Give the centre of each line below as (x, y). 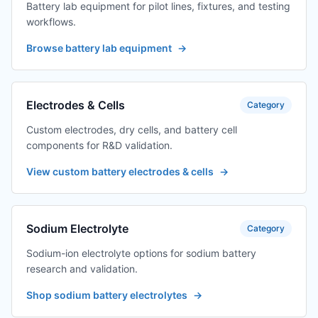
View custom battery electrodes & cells (120, 172)
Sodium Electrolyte (77, 229)
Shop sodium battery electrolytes (107, 295)
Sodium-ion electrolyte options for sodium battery (141, 253)
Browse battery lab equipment (99, 48)
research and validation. (82, 269)
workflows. (51, 22)
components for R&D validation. (99, 146)
